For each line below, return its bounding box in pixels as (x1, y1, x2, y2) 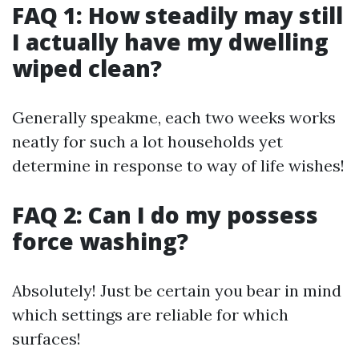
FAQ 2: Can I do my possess (12, 200, 318, 230)
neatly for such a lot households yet (12, 131, 283, 151)
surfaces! (12, 329, 81, 349)
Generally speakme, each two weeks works (12, 107, 336, 127)
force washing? (12, 226, 188, 256)
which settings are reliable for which (12, 305, 288, 325)
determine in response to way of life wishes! (12, 155, 345, 175)
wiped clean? (12, 53, 162, 83)
